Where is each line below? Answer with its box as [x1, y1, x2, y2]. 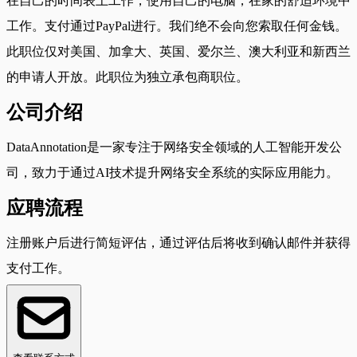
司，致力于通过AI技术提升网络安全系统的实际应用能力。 [6, 165, 339, 179]
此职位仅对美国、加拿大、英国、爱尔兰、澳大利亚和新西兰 [6, 44, 351, 58]
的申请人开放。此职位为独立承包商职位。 [6, 69, 249, 84]
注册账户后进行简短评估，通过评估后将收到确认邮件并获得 [6, 235, 351, 249]
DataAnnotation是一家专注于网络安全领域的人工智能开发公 [6, 139, 342, 154]
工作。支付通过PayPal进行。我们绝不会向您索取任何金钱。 [6, 18, 347, 33]
